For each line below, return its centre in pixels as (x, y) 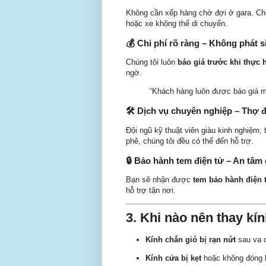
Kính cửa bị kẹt (173, 258)
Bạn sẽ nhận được (159, 179)
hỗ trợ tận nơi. (151, 190)
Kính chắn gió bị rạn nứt (191, 239)
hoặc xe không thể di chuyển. (177, 23)
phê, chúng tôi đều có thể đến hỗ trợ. (190, 141)
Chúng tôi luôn (152, 62)
